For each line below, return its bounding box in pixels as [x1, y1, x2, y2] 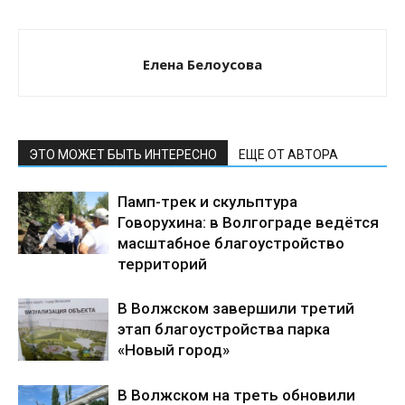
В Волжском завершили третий [118, 298, 354, 317]
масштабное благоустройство [118, 233, 344, 252]
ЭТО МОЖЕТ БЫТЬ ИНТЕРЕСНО [29, 146, 217, 162]
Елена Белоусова [143, 54, 262, 73]
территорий [118, 254, 207, 273]
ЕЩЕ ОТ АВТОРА [239, 146, 338, 162]
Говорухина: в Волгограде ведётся [118, 212, 379, 231]
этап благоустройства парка [118, 319, 330, 338]
